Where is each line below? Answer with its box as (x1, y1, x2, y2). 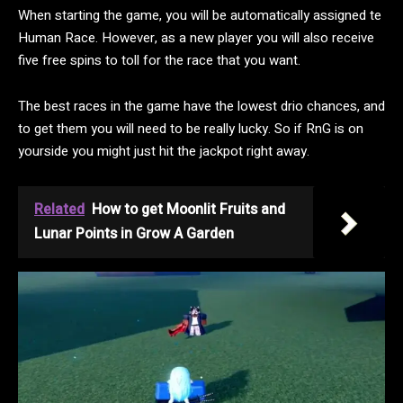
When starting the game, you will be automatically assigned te (18, 4, 381, 25)
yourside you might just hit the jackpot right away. (18, 140, 309, 161)
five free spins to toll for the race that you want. (18, 49, 300, 70)
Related (34, 198, 85, 220)
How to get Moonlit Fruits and (92, 198, 285, 220)
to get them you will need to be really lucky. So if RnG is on (18, 118, 363, 139)
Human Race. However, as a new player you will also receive (18, 27, 374, 48)
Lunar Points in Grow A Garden (34, 222, 234, 245)
